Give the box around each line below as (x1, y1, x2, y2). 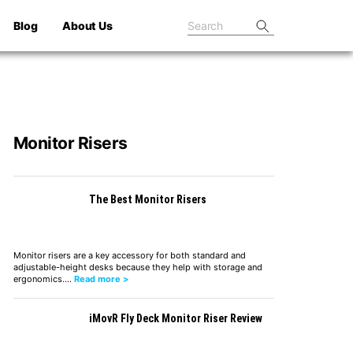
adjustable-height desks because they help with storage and (13, 261, 262, 273)
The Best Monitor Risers (88, 193, 206, 206)
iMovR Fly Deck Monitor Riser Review (88, 311, 262, 325)
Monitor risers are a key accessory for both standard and (13, 249, 246, 261)
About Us (62, 18, 113, 32)
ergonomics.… (13, 273, 74, 284)
